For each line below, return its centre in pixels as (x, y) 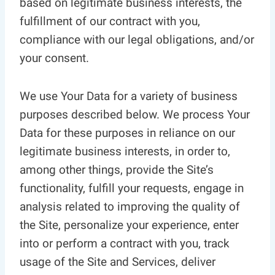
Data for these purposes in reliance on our (127, 133)
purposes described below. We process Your (135, 114)
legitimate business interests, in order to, (125, 151)
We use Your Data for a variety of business (129, 96)
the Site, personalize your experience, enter (129, 225)
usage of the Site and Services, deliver (118, 262)
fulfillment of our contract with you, (110, 21)
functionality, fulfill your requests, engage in (132, 188)
